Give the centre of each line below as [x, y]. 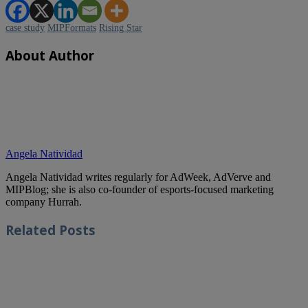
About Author [50, 55]
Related [31, 230]
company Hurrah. [44, 202]
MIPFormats [72, 27]
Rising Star [121, 27]
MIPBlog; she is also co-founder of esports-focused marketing [140, 190]
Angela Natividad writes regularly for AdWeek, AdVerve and [138, 177]
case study [25, 27]
